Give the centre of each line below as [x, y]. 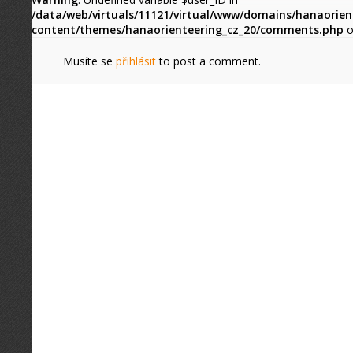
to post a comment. [208, 61]
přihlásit [136, 61]
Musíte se [89, 61]
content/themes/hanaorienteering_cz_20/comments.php [188, 30]
